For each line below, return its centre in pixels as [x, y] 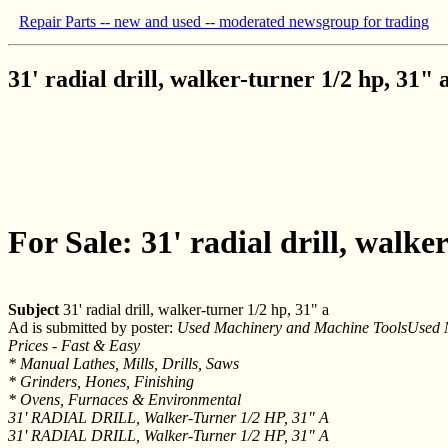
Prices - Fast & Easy [74, 345]
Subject [33, 309]
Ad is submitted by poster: [92, 327]
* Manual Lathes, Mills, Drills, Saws [123, 363]
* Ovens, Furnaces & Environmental [124, 399]
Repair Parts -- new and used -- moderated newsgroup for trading [224, 21]
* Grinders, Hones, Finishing [101, 381]
